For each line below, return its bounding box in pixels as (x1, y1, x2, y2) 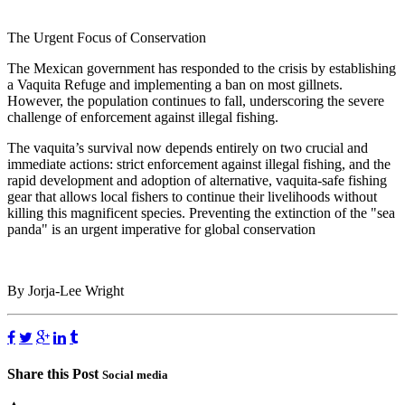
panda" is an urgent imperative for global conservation (7, 221, 316, 238)
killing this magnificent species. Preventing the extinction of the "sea (7, 205, 395, 221)
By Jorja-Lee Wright (7, 283, 124, 299)
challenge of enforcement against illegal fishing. (7, 109, 278, 126)
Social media (102, 367, 168, 381)
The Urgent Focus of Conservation (7, 30, 206, 46)
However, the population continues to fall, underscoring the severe (7, 93, 384, 109)
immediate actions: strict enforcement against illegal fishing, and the (7, 156, 391, 173)
